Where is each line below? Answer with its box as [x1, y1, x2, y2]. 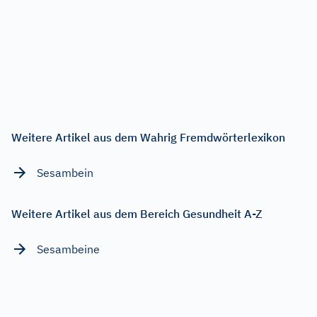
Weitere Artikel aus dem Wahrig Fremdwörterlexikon [11, 129, 285, 144]
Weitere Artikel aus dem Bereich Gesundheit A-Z [11, 206, 262, 221]
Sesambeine [37, 241, 100, 256]
